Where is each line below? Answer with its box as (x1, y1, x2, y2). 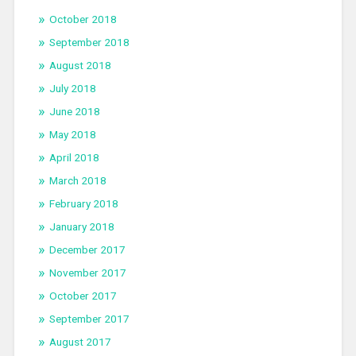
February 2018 (48, 197, 118, 211)
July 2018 (48, 82, 96, 95)
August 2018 (48, 59, 111, 72)
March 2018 (48, 174, 106, 188)
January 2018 (48, 220, 114, 234)
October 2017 (48, 289, 117, 303)
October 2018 (48, 13, 117, 26)
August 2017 (48, 335, 111, 349)
